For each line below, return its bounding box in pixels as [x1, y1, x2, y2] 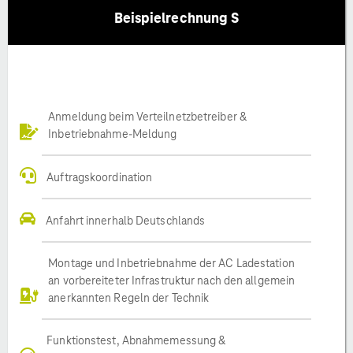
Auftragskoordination [46, 169, 153, 184]
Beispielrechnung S [113, 8, 240, 27]
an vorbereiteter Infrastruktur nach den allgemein [48, 273, 295, 288]
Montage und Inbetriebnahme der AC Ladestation [48, 255, 295, 270]
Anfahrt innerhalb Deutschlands [46, 213, 206, 228]
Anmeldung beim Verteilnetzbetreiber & [48, 109, 247, 124]
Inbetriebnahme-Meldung [48, 126, 177, 141]
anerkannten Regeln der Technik [48, 290, 210, 305]
